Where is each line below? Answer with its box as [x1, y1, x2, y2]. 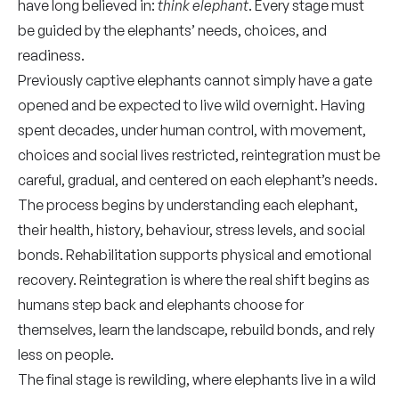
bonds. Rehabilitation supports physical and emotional [18, 246, 371, 264]
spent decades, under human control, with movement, [18, 121, 366, 139]
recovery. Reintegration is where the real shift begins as [18, 271, 370, 289]
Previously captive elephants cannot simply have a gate [18, 71, 372, 89]
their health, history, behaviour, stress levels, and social [18, 221, 365, 239]
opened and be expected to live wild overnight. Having [18, 96, 365, 114]
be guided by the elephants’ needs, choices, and [18, 21, 327, 39]
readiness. [18, 46, 85, 64]
